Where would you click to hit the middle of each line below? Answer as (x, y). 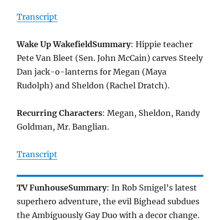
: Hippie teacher (162, 44)
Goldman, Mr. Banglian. (63, 127)
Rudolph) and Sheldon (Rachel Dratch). (93, 86)
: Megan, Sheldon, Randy (151, 113)
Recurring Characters (60, 113)
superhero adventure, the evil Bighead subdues (108, 202)
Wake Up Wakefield (55, 44)
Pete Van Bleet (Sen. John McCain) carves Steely (110, 58)
